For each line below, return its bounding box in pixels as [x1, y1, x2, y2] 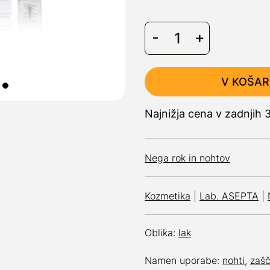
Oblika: [145, 227, 178, 239]
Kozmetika [145, 190, 190, 202]
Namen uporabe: [145, 254, 222, 266]
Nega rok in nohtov [145, 152, 230, 164]
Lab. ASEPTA [199, 190, 259, 202]
